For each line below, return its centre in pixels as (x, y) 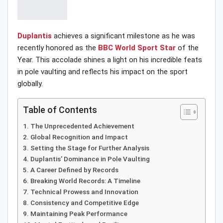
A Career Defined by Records (74, 170)
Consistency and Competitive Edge (84, 203)
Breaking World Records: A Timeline (85, 181)
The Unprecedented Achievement (82, 126)
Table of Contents (60, 110)
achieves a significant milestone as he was (123, 36)
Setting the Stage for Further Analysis (90, 148)
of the (188, 48)
